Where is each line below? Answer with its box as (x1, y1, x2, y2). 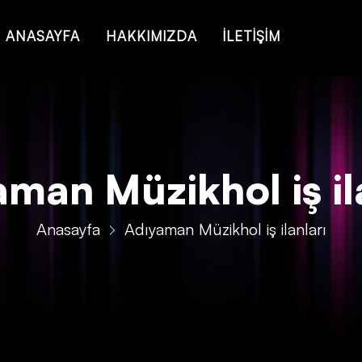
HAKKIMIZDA (105, 27, 197, 44)
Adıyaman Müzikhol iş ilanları (124, 219, 326, 239)
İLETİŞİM (222, 27, 280, 44)
